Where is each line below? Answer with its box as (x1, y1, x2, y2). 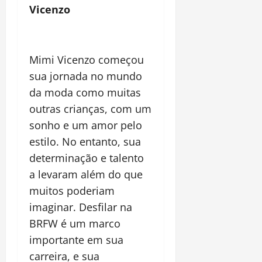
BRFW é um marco (29, 216, 120, 231)
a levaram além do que (29, 167, 143, 182)
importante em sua (29, 233, 123, 247)
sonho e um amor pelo (29, 118, 142, 133)
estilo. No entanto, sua (29, 135, 141, 149)
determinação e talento (29, 151, 144, 166)
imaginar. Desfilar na (29, 200, 132, 215)
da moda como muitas (29, 85, 141, 100)
